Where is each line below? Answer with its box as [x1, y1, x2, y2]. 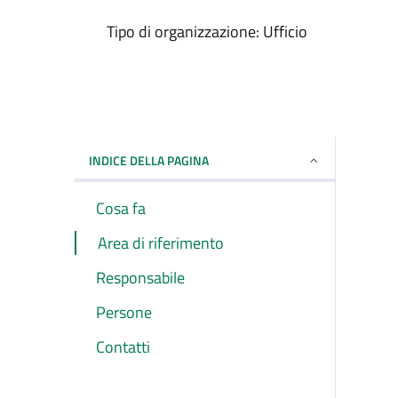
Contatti [96, 335, 150, 359]
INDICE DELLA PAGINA [89, 151, 209, 170]
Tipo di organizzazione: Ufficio [107, 20, 307, 44]
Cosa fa [96, 196, 146, 220]
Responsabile [96, 266, 185, 290]
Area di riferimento [98, 231, 224, 255]
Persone [96, 300, 152, 324]
